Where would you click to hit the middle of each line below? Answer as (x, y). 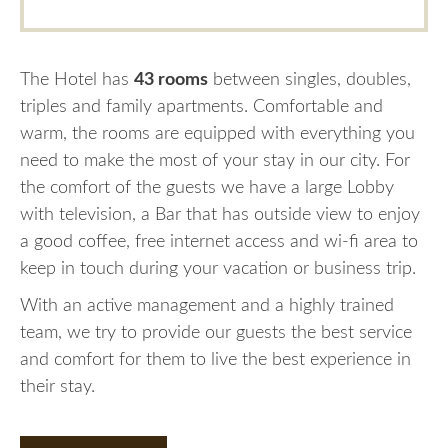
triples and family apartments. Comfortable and (201, 107)
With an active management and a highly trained (207, 306)
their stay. (57, 387)
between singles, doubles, (309, 80)
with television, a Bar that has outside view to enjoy (220, 215)
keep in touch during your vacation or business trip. (218, 269)
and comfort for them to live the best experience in (215, 360)
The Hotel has (77, 80)
